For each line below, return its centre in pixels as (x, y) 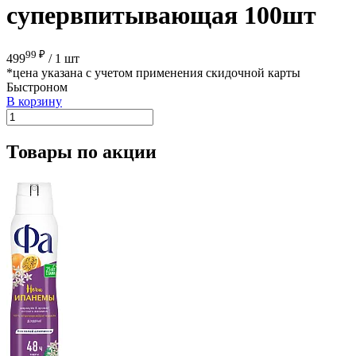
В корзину (34, 102)
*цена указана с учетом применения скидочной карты (153, 73)
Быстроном (37, 87)
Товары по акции (81, 152)
